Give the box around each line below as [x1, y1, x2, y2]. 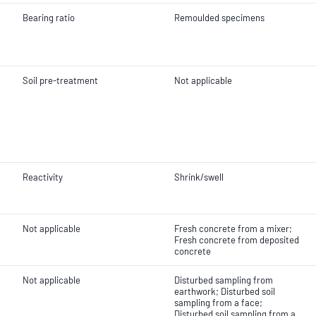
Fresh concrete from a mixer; [174, 223, 292, 234]
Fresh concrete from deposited [174, 234, 299, 245]
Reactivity [23, 171, 63, 183]
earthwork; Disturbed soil [174, 286, 275, 297]
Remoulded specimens [174, 12, 265, 23]
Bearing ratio [23, 12, 75, 23]
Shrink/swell [174, 171, 224, 183]
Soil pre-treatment [23, 75, 98, 86]
